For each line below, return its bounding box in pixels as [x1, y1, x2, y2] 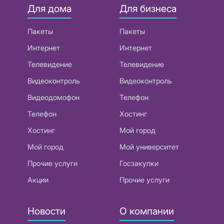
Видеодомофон [27, 92, 79, 101]
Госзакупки [119, 158, 158, 167]
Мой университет [119, 142, 179, 151]
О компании [119, 204, 174, 217]
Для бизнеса [119, 2, 176, 15]
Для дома [27, 2, 71, 15]
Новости [27, 204, 65, 217]
